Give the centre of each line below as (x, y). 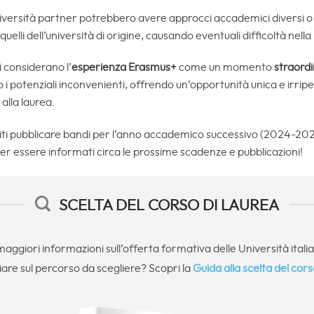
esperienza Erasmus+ (124, 68)
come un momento (224, 68)
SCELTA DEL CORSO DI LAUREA (169, 205)
